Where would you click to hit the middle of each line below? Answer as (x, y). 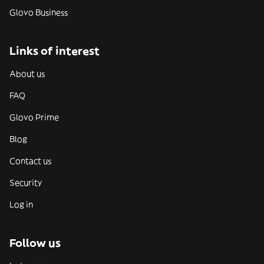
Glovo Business (39, 12)
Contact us (30, 161)
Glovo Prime (34, 117)
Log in (21, 204)
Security (26, 183)
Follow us (35, 243)
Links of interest (55, 51)
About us (27, 74)
